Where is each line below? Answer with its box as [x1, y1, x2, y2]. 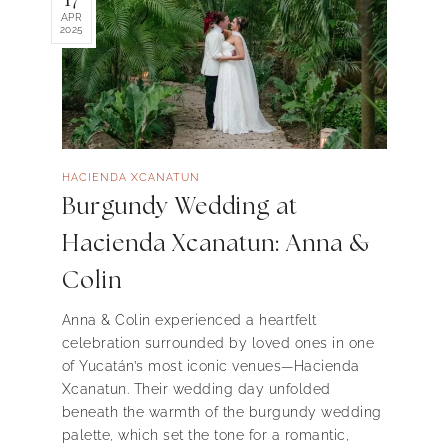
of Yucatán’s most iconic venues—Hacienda [61, 358, 360, 375]
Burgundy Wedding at [61, 195, 298, 219]
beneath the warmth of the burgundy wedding [61, 404, 382, 421]
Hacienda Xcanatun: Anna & [61, 232, 370, 256]
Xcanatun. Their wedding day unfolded [61, 381, 331, 398]
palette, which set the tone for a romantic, [61, 427, 349, 444]
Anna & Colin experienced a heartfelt [61, 312, 317, 329]
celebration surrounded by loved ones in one [61, 335, 374, 352]
